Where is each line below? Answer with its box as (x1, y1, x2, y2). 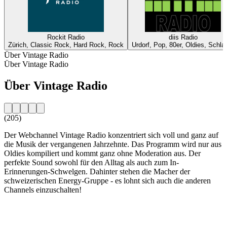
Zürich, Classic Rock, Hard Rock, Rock (8, 41, 124, 49)
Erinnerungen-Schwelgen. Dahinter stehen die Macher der (4, 167, 190, 176)
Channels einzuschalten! (4, 185, 82, 194)
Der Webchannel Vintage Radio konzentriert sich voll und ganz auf (4, 130, 218, 139)
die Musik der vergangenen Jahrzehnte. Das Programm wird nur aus (4, 139, 221, 148)
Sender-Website (4, 202, 54, 211)
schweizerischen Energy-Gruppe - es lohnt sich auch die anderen (4, 176, 211, 185)
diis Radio (168, 33, 198, 41)
